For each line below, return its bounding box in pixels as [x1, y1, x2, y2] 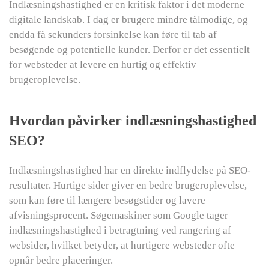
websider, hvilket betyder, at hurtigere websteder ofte [9, 240, 235, 251]
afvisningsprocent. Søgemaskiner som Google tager [9, 210, 228, 221]
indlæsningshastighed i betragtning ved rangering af [9, 225, 231, 236]
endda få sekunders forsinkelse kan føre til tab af [9, 29, 217, 40]
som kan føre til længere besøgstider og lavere [9, 195, 205, 206]
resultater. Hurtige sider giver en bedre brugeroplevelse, [9, 180, 247, 191]
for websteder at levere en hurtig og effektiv [9, 59, 196, 70]
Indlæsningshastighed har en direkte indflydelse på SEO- [9, 165, 251, 176]
